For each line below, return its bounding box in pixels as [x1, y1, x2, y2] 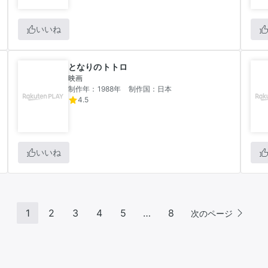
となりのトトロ [68, 62, 128, 72]
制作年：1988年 [68, 84, 121, 93]
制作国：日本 [128, 84, 172, 93]
